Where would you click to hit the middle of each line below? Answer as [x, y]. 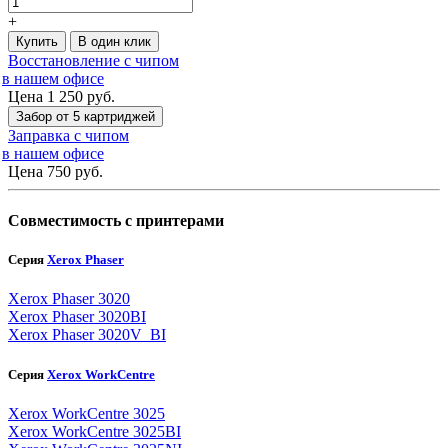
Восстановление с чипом [93, 60]
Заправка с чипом [68, 135]
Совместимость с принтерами [116, 221]
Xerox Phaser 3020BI [77, 317]
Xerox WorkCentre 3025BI [94, 431]
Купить [37, 41]
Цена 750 [39, 171]
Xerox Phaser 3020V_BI [87, 335]
